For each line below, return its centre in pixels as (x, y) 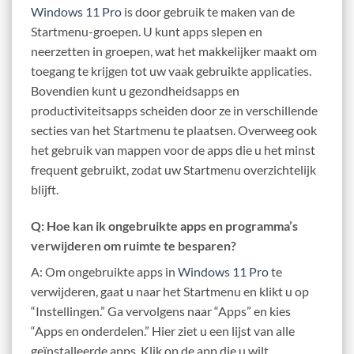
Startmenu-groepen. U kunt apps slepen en (147, 31)
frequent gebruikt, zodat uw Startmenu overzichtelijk (173, 169)
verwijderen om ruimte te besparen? (134, 245)
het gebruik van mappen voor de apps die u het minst (173, 149)
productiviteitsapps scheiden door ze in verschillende (174, 110)
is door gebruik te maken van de (208, 11)
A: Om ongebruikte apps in (104, 271)
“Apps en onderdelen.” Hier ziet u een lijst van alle (163, 330)
